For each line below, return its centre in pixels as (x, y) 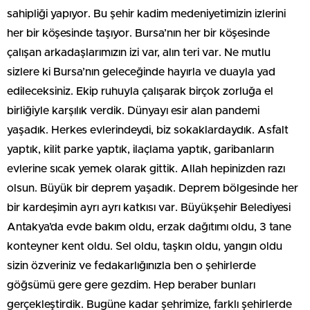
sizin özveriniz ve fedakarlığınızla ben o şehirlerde (131, 266)
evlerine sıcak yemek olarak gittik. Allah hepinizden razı (146, 169)
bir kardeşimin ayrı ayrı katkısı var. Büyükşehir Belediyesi (149, 208)
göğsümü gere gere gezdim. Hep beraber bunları (131, 285)
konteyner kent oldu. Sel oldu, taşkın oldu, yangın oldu (145, 247)
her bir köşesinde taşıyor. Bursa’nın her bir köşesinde (138, 34)
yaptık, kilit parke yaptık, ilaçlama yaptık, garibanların (140, 150)
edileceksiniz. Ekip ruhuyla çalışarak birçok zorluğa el (140, 92)
